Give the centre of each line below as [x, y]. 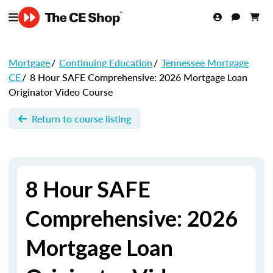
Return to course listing [81, 118]
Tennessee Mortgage [205, 62]
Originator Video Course [61, 92]
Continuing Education [106, 62]
